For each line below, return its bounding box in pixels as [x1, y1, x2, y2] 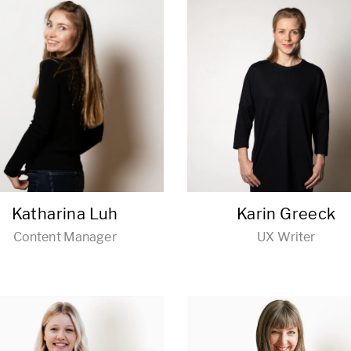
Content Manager [13, 230, 117, 244]
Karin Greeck [236, 204, 336, 223]
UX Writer [257, 230, 316, 244]
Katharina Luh [11, 204, 118, 223]
